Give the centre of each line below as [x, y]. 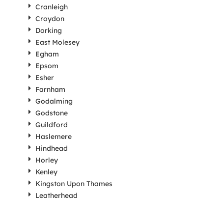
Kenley [46, 172]
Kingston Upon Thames [74, 184]
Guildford [51, 125]
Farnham [50, 89]
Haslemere [53, 137]
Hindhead [51, 148]
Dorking [48, 30]
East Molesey [57, 42]
